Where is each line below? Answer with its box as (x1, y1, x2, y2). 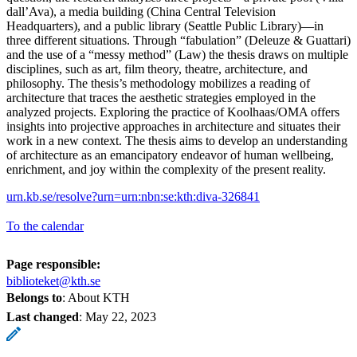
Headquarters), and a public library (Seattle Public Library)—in (6, 18, 324, 33)
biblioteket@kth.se (6, 273, 100, 288)
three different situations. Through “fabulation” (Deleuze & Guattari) (6, 33, 351, 47)
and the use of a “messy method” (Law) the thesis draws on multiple (6, 47, 348, 61)
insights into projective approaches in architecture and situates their (6, 119, 340, 133)
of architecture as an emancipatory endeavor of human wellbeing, (6, 147, 334, 162)
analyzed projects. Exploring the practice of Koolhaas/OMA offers (6, 104, 339, 119)
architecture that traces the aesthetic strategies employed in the (6, 90, 316, 104)
